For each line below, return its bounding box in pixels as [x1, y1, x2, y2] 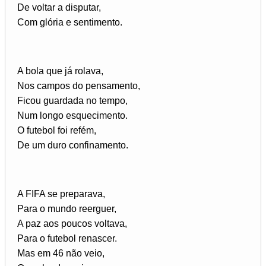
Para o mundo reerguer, [17, 204, 116, 214]
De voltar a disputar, [17, 2, 101, 13]
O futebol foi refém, [17, 125, 96, 136]
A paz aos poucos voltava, [17, 218, 127, 229]
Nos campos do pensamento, [17, 81, 140, 91]
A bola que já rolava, [17, 66, 103, 77]
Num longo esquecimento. [17, 110, 128, 121]
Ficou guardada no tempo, [17, 96, 128, 106]
